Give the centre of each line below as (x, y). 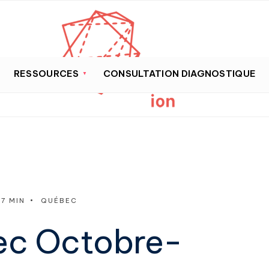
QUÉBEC (59, 200)
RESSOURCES (46, 73)
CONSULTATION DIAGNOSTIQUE (180, 73)
